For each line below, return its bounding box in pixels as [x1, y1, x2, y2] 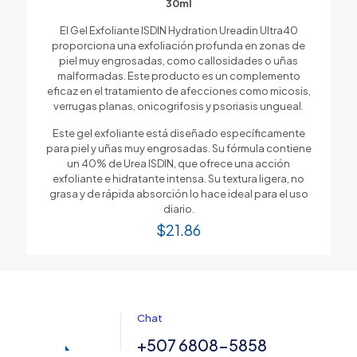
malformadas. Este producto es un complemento [57, 69, 300, 82]
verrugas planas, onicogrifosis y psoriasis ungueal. [53, 99, 304, 112]
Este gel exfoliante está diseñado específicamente [52, 126, 305, 139]
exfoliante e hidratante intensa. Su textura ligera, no [53, 171, 304, 185]
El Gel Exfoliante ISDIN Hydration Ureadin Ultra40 [59, 23, 298, 37]
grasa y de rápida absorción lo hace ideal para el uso [49, 186, 308, 200]
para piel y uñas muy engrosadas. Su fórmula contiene [45, 141, 312, 155]
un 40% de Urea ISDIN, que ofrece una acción [67, 156, 290, 170]
